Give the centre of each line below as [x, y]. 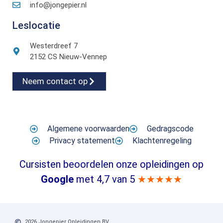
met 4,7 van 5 [104, 179]
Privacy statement [82, 141]
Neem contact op [55, 81]
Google [57, 179]
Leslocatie [36, 26]
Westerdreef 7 [54, 46]
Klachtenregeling [162, 141]
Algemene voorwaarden [88, 129]
